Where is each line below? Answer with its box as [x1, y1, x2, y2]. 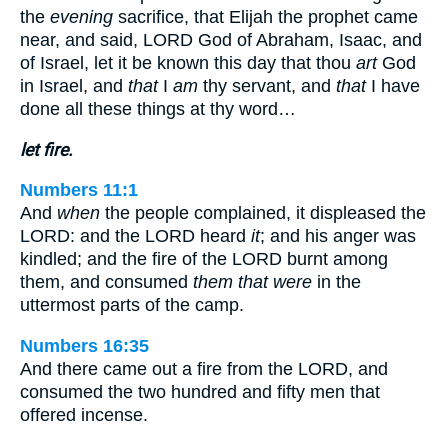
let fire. [20, 139, 73, 160]
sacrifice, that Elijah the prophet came [113, 6, 418, 27]
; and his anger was [260, 226, 416, 247]
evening [50, 6, 113, 27]
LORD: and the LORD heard [20, 226, 251, 247]
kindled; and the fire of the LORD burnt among [20, 249, 388, 270]
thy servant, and [198, 75, 336, 96]
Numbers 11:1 [20, 180, 138, 201]
